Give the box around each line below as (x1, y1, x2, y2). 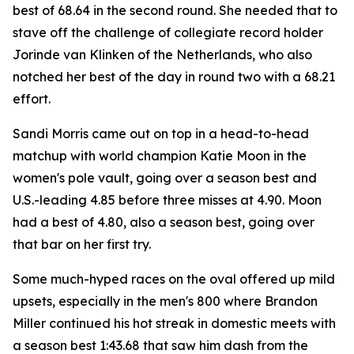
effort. (13, 91, 51, 107)
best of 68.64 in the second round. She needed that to (13, 2, 337, 18)
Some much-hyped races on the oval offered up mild (13, 271, 335, 287)
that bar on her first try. (13, 236, 151, 252)
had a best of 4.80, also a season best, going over (13, 214, 314, 230)
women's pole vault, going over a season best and (13, 170, 317, 186)
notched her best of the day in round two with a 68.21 (13, 69, 335, 85)
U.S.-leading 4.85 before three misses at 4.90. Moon (13, 192, 322, 208)
